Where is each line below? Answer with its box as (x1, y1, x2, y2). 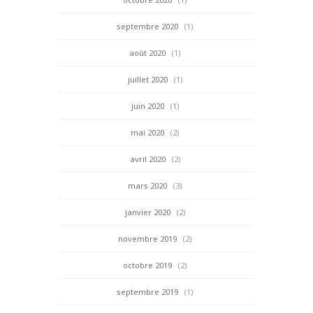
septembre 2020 (117, 21, 178, 32)
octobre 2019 (123, 260, 172, 271)
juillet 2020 (127, 74, 168, 85)
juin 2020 (131, 101, 164, 112)
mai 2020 (131, 127, 164, 138)
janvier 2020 (124, 207, 170, 218)
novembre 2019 (118, 233, 177, 245)
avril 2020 (129, 154, 166, 165)
